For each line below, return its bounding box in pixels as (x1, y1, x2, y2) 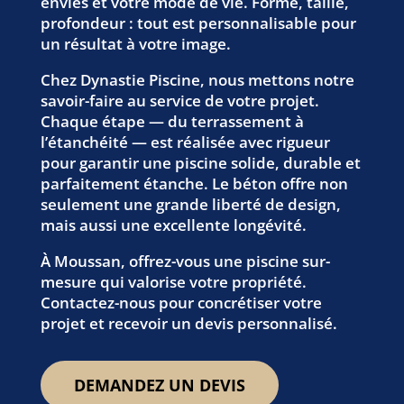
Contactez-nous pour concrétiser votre (40, 291, 322, 313)
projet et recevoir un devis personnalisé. (40, 312, 337, 334)
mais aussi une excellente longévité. (40, 214, 307, 235)
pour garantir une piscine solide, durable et (40, 151, 361, 173)
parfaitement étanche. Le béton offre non (40, 172, 348, 194)
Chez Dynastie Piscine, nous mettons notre (40, 69, 354, 90)
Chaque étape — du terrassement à (40, 110, 304, 132)
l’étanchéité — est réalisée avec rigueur (40, 131, 330, 152)
